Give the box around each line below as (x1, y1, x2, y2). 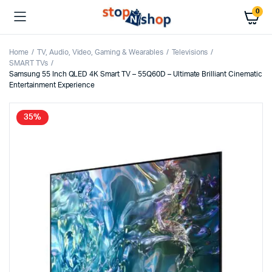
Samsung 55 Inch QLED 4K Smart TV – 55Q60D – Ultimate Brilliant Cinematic (9, 70, 262, 78)
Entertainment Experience (9, 81, 95, 89)
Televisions (171, 49, 208, 56)
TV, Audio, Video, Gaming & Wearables (36, 49, 163, 56)
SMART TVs (9, 59, 48, 67)
